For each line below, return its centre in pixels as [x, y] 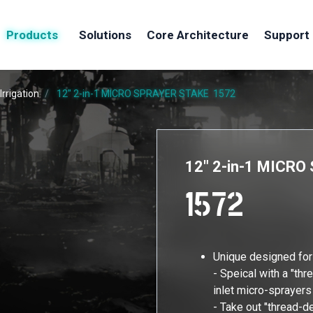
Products [32, 35]
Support [287, 35]
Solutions [105, 35]
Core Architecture [198, 35]
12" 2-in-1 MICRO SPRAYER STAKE [134, 94]
